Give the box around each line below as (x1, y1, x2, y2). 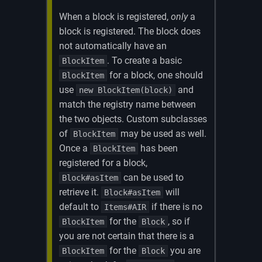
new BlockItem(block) (79, 85, 173, 95)
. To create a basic (107, 54, 182, 66)
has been (138, 142, 178, 154)
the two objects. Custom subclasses (59, 113, 208, 125)
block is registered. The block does (59, 25, 201, 37)
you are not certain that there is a (59, 230, 195, 242)
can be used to (121, 171, 184, 183)
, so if (168, 215, 191, 227)
